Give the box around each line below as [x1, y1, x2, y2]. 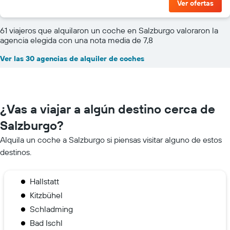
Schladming [30, 203, 73, 214]
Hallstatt [30, 176, 59, 186]
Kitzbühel [30, 189, 63, 200]
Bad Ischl [30, 217, 63, 228]
